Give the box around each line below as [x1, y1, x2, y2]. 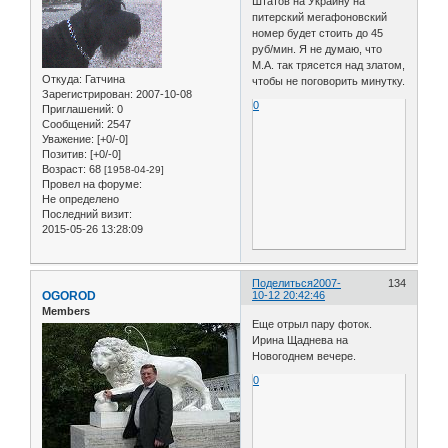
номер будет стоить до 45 [252, 26, 384, 39]
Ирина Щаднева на [252, 334, 349, 347]
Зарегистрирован [42, 87, 130, 100]
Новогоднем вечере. [252, 350, 357, 363]
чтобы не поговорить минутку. [252, 74, 406, 87]
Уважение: [42, 132, 94, 145]
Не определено [42, 192, 119, 205]
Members [42, 304, 90, 317]
